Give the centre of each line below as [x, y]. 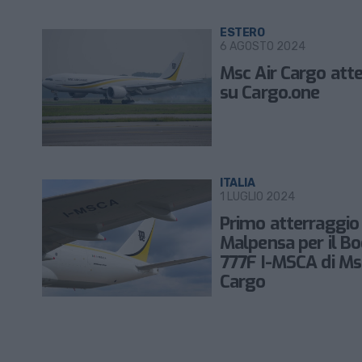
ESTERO [242, 33]
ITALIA [238, 183]
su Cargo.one [270, 93]
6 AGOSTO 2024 [263, 46]
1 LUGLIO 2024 [257, 197]
